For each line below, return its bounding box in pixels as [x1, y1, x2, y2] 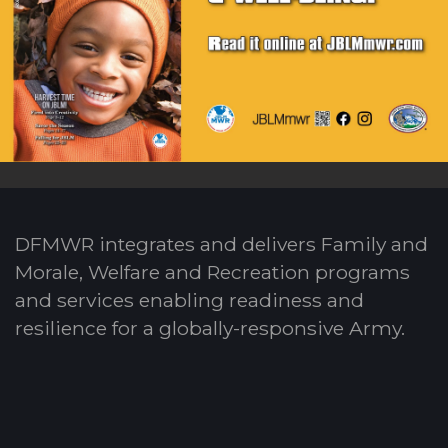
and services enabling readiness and [15, 287, 364, 312]
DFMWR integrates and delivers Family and [15, 231, 428, 256]
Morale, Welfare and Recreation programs [15, 259, 410, 284]
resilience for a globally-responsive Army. [15, 315, 405, 340]
